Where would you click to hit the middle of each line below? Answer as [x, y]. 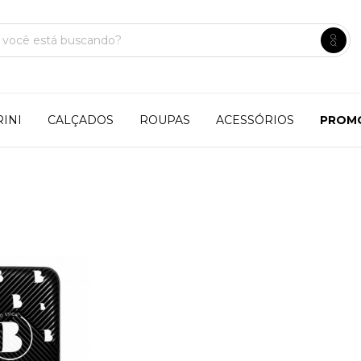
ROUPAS [164, 120]
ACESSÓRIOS [255, 120]
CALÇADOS [80, 120]
